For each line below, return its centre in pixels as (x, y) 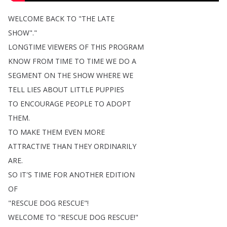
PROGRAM (126, 47)
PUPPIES (110, 89)
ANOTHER (86, 175)
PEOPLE (79, 104)
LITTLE (82, 89)
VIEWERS (62, 47)
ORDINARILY (115, 146)
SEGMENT (25, 75)
